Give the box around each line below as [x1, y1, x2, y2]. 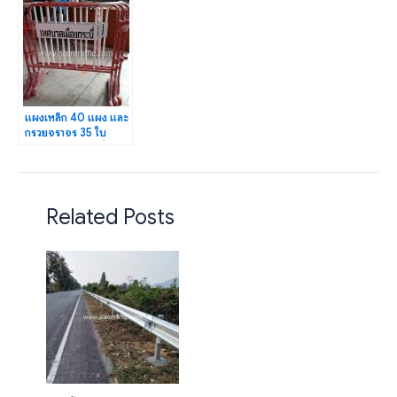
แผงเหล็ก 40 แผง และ [25, 110, 128, 125]
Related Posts [45, 204, 175, 231]
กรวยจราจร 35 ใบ [25, 125, 106, 140]
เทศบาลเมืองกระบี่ [25, 140, 105, 155]
